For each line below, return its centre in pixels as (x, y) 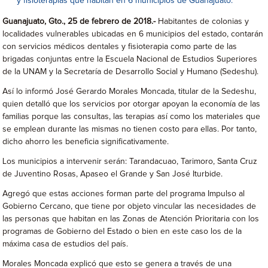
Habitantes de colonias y (204, 22)
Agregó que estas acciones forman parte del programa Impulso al (124, 194)
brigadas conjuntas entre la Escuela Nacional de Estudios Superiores (130, 59)
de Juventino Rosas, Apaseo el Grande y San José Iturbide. (113, 174)
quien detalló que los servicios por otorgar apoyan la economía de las (132, 104)
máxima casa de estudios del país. (66, 244)
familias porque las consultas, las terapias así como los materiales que (132, 117)
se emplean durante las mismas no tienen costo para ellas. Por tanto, (130, 129)
